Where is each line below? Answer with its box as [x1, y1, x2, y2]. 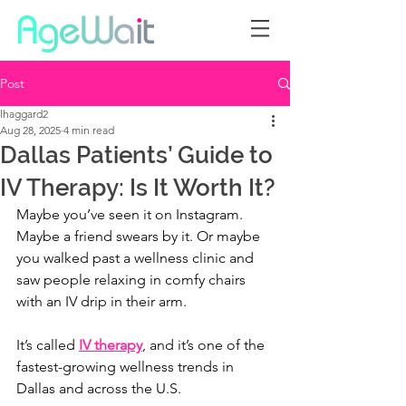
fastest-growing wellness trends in [16, 358, 237, 375]
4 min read [63, 123, 114, 137]
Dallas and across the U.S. [16, 380, 181, 397]
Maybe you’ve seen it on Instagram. [16, 206, 246, 223]
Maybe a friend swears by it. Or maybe [16, 227, 264, 245]
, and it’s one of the [142, 336, 268, 353]
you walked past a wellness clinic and [16, 249, 257, 266]
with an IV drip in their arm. [16, 293, 187, 310]
